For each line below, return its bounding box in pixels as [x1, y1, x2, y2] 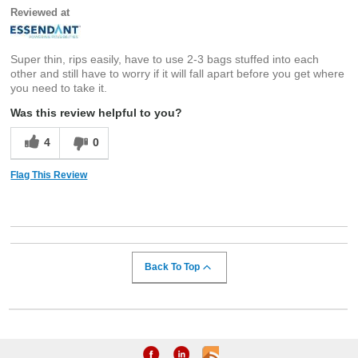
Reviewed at [10, 6, 70, 18]
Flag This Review [10, 169, 88, 181]
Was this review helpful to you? [10, 105, 183, 119]
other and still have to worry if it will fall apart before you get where [10, 66, 345, 80]
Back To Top [144, 261, 200, 272]
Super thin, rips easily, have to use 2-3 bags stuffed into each [10, 52, 320, 66]
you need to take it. [10, 81, 108, 94]
